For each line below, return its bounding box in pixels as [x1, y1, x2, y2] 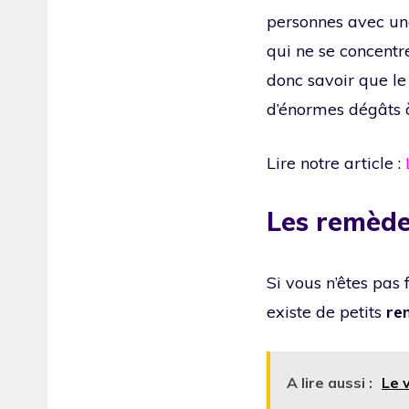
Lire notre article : [267, 152, 405, 173]
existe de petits [267, 300, 386, 322]
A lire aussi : [287, 372, 372, 392]
